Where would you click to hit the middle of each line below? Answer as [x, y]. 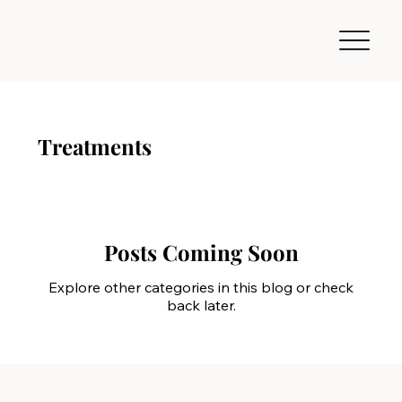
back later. [201, 306]
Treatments [95, 147]
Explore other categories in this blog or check [201, 288]
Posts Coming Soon [201, 253]
